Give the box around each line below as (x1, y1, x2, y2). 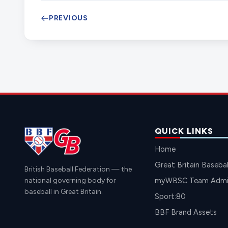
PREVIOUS (49, 13, 88, 22)
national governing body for (24, 176, 116, 185)
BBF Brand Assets (155, 207, 217, 217)
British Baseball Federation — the (24, 164, 132, 174)
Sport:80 (155, 191, 186, 201)
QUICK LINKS (155, 126, 213, 136)
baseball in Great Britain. (24, 187, 103, 196)
